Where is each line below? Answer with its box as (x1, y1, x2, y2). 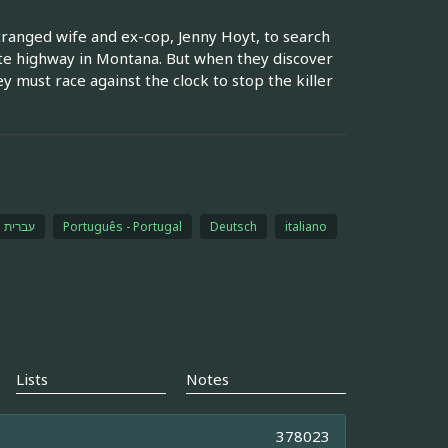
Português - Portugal (62, 217, 182, 235)
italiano (284, 217, 327, 235)
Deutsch (209, 217, 257, 235)
